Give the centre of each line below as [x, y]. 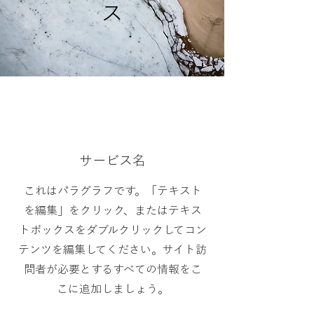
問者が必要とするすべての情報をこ [112, 269]
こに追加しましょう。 [112, 289]
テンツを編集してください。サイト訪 [112, 250]
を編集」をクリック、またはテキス [112, 210]
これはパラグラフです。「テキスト [112, 191]
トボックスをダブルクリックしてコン [112, 230]
